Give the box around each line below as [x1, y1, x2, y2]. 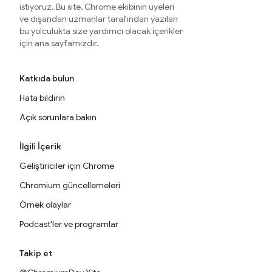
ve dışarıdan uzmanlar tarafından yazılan [19, 13, 178, 24]
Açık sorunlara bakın [19, 112, 97, 123]
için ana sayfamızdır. [19, 38, 99, 49]
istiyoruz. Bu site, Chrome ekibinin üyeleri [19, 1, 174, 12]
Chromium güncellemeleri [19, 180, 120, 191]
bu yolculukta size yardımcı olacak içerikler [19, 25, 183, 36]
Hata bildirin [19, 92, 65, 103]
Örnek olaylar [19, 199, 71, 210]
